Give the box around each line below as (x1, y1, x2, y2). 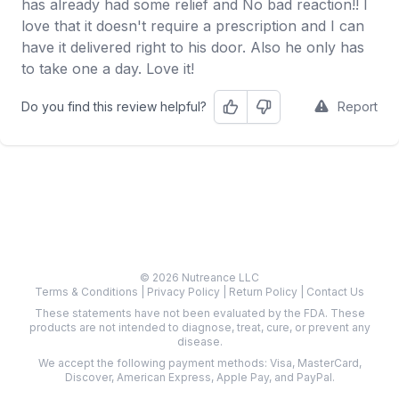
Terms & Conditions (35, 285, 141, 298)
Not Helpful (254, 106, 320, 122)
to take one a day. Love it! (21, 60, 194, 77)
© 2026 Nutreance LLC (140, 271, 259, 284)
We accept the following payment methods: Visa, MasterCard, (37, 356, 362, 370)
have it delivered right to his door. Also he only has (21, 38, 364, 56)
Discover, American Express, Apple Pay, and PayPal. (64, 370, 335, 384)
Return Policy (229, 285, 300, 298)
